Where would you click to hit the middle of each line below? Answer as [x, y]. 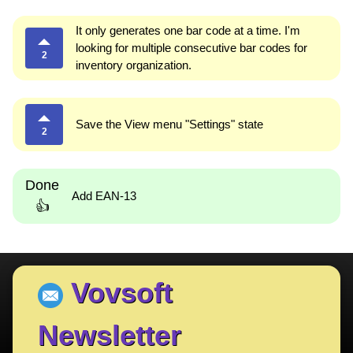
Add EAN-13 [104, 195]
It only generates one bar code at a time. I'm [188, 30]
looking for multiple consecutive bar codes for [191, 47]
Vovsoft [122, 293]
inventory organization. [134, 65]
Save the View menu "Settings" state [169, 124]
